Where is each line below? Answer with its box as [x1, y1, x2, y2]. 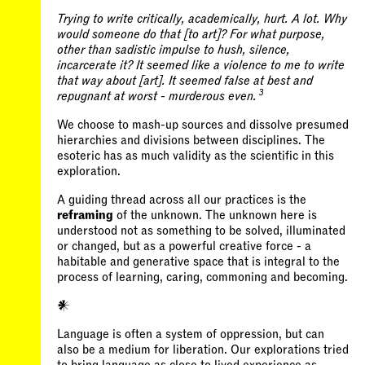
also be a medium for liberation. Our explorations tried [57, 343, 349, 356]
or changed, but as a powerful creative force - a [57, 240, 311, 253]
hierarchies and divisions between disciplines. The [57, 134, 325, 147]
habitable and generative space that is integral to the [57, 255, 340, 268]
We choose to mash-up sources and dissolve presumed [57, 118, 349, 131]
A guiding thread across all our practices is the [57, 193, 306, 206]
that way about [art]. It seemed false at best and [57, 74, 313, 87]
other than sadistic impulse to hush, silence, [57, 43, 290, 56]
